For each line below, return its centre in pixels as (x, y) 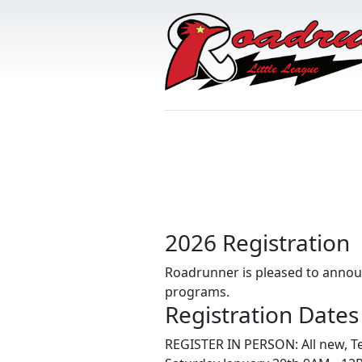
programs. (197, 292)
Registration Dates (262, 314)
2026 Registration (257, 242)
